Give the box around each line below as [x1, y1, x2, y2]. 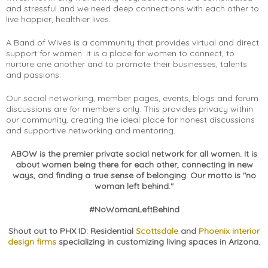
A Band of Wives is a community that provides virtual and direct [6, 37, 259, 48]
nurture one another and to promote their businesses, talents [6, 59, 247, 70]
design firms [8, 236, 56, 248]
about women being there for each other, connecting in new [15, 159, 253, 170]
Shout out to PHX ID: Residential [8, 226, 136, 237]
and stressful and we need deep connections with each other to [6, 3, 259, 14]
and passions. [6, 69, 61, 81]
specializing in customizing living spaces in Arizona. [56, 236, 260, 248]
